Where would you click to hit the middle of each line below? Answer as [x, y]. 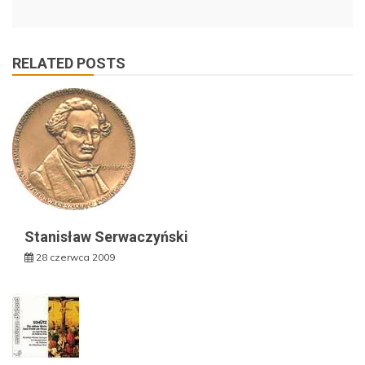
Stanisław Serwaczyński [106, 237]
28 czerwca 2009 [75, 257]
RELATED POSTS [69, 64]
